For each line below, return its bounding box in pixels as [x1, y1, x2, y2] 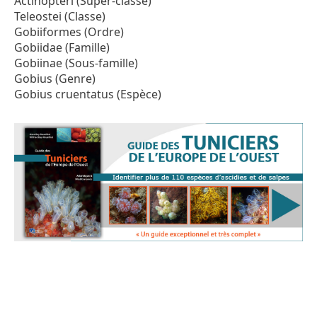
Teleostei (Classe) [14, 8, 105, 24]
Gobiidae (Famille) [14, 40, 110, 55]
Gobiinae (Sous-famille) [14, 55, 138, 71]
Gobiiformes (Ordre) [14, 24, 124, 40]
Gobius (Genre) [14, 71, 96, 86]
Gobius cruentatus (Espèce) [14, 86, 161, 102]
